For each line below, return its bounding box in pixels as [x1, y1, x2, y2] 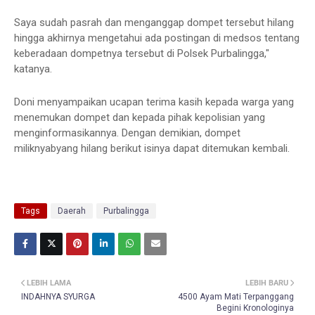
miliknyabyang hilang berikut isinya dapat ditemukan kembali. [14, 142, 290, 155]
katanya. [14, 63, 52, 75]
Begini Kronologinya [217, 303, 294, 313]
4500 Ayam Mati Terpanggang [178, 292, 294, 302]
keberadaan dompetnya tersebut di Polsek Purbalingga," [14, 47, 269, 60]
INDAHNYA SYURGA [21, 292, 95, 302]
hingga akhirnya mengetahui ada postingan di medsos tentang [14, 32, 300, 44]
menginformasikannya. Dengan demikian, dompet [14, 127, 240, 139]
